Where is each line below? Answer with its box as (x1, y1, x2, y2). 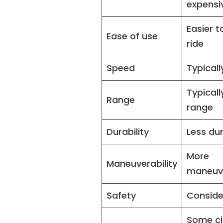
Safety (107, 189, 136, 202)
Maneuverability (107, 157, 178, 170)
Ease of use (107, 29, 158, 42)
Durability (107, 125, 149, 138)
